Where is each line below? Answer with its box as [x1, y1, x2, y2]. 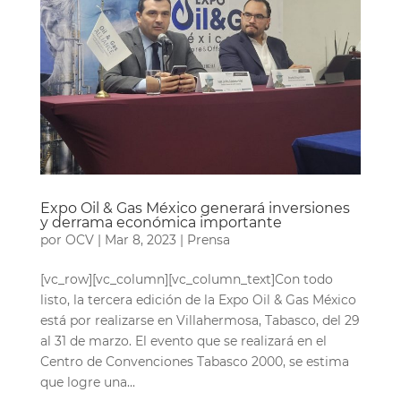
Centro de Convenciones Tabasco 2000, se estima [39, 353, 349, 370]
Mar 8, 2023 [104, 231, 176, 248]
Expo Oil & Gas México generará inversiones [39, 199, 350, 217]
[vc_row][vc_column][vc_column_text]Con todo [39, 270, 333, 287]
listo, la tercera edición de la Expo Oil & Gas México [39, 291, 356, 308]
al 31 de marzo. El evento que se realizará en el [39, 332, 327, 349]
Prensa [186, 231, 230, 248]
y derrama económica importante [39, 213, 282, 231]
